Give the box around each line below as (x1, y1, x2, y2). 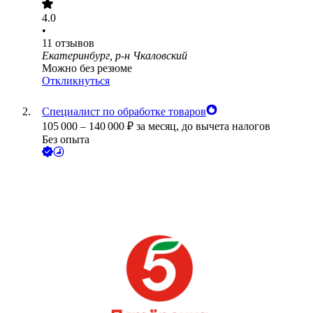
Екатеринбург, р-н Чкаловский (42, 50, 187, 62)
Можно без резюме (42, 62, 132, 75)
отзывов (55, 37, 94, 50)
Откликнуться (42, 75, 110, 87)
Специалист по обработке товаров (42, 105, 206, 118)
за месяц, (136, 120, 182, 133)
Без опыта (42, 133, 89, 146)
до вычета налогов (182, 120, 270, 133)
